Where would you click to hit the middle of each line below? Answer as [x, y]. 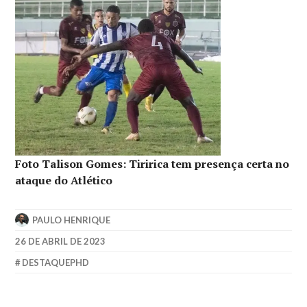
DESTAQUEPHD [56, 262]
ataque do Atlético [64, 180]
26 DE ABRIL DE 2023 [61, 241]
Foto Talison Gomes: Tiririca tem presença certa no [152, 163]
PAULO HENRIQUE [72, 220]
